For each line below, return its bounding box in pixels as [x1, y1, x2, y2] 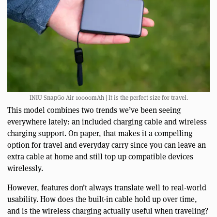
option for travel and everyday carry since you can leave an [7, 139, 206, 150]
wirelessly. [7, 163, 43, 173]
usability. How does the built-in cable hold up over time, [7, 194, 197, 204]
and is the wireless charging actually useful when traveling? [7, 205, 208, 216]
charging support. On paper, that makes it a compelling [7, 128, 192, 139]
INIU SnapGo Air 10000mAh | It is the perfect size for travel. [29, 93, 188, 102]
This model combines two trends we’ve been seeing [7, 105, 181, 115]
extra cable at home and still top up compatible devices [7, 151, 193, 162]
